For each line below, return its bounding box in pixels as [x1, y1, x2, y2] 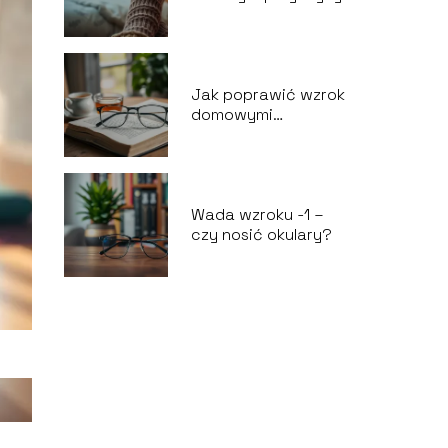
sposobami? [190, 124, 284, 145]
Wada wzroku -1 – [190, 204, 324, 225]
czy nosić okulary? [190, 224, 332, 245]
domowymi [190, 104, 273, 125]
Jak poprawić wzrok [190, 84, 345, 105]
